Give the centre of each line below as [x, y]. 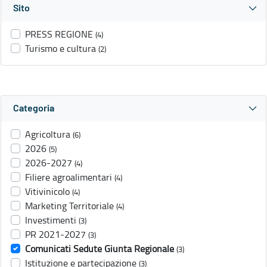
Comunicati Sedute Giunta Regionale [100, 249]
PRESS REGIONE [59, 34]
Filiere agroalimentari [69, 177]
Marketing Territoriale [69, 206]
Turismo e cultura [60, 49]
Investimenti [51, 220]
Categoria [34, 109]
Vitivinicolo [47, 192]
